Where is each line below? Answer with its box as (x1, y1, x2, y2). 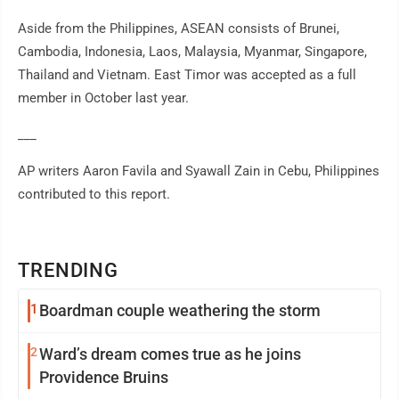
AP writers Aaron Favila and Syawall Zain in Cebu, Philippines (18, 163, 379, 180)
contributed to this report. (18, 186, 170, 203)
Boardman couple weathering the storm (39, 301, 321, 321)
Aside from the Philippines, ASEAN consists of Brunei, (18, 20, 339, 37)
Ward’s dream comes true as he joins (39, 345, 301, 364)
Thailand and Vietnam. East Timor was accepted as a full (18, 67, 356, 84)
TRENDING (18, 259, 119, 282)
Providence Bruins (39, 368, 168, 387)
